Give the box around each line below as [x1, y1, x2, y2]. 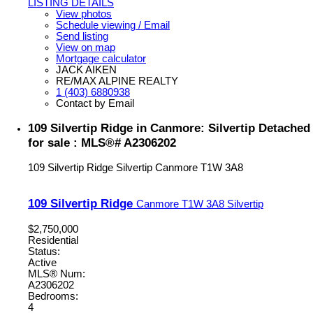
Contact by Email [56, 97, 134, 109]
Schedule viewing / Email [56, 19, 170, 31]
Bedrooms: [28, 290, 78, 302]
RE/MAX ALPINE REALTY [56, 75, 178, 87]
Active [28, 256, 57, 268]
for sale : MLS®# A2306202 [28, 136, 176, 150]
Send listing [56, 30, 108, 42]
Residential [28, 234, 78, 246]
